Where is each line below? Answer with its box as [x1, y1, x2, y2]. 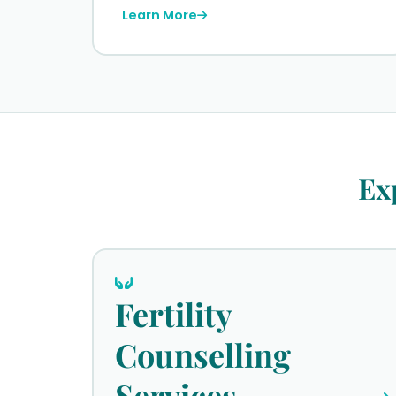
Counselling [115, 333, 291, 377]
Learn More [122, 6, 197, 25]
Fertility [115, 293, 232, 336]
